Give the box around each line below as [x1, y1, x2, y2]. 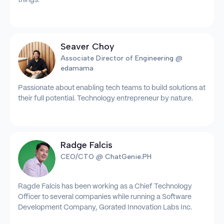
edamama [60, 63, 94, 72]
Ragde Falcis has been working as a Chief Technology [18, 183, 192, 190]
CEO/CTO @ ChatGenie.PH [60, 152, 152, 161]
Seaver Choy [60, 40, 115, 52]
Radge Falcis [60, 139, 113, 150]
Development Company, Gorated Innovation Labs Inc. [18, 204, 192, 211]
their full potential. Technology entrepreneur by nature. [18, 94, 193, 102]
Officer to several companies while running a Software [18, 193, 191, 201]
